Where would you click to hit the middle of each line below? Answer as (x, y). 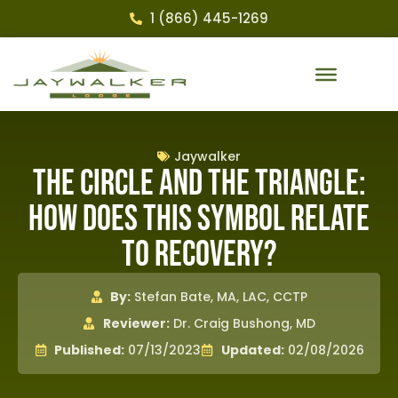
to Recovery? (199, 255)
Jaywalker (207, 157)
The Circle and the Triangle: (199, 184)
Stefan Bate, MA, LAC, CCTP (219, 297)
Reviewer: (136, 324)
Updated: (252, 350)
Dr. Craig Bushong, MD (242, 324)
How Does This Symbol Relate (199, 220)
